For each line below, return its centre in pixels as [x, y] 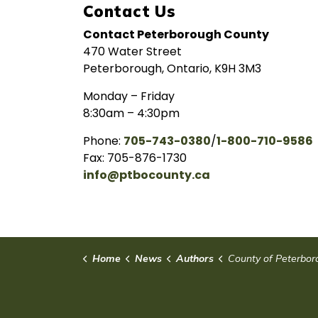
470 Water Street [132, 51]
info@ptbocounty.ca [147, 175]
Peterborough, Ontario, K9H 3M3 [172, 68]
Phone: [103, 141]
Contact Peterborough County [176, 34]
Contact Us [130, 11]
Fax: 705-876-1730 [135, 158]
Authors [194, 258]
